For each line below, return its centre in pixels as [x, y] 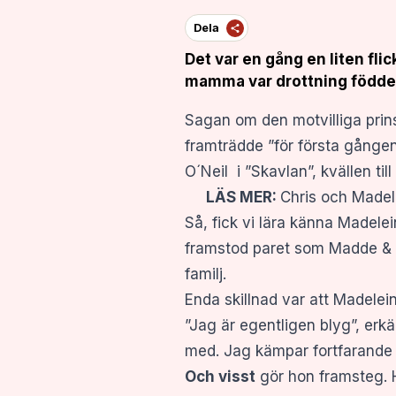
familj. [206, 274]
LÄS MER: [232, 198]
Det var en [223, 60]
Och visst [220, 377]
